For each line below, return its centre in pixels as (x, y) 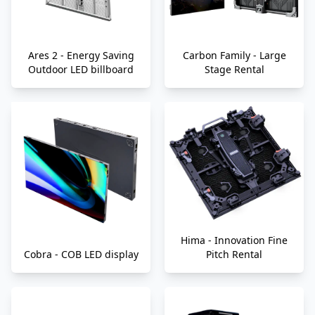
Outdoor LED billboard (81, 70)
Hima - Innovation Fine (234, 240)
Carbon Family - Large (234, 56)
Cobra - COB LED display (81, 255)
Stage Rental (234, 70)
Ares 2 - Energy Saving (81, 56)
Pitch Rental (234, 255)
